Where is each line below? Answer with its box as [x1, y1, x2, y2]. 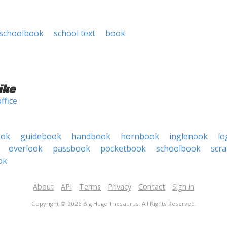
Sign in [172, 182, 194, 192]
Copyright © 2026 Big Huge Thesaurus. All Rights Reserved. [31, 200, 196, 207]
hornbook [121, 131, 159, 142]
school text [54, 28, 95, 39]
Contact [138, 182, 165, 192]
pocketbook [100, 143, 146, 154]
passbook [53, 143, 90, 154]
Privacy [108, 182, 131, 192]
